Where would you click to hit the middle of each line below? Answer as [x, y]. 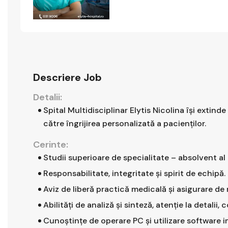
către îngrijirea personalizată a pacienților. [125, 124]
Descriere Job [67, 78]
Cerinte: [51, 145]
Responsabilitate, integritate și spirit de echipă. [134, 174]
